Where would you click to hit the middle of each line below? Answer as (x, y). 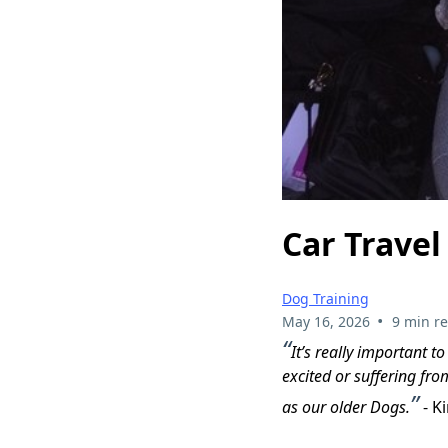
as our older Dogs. (346, 407)
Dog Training (325, 299)
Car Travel (361, 243)
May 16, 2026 (326, 322)
